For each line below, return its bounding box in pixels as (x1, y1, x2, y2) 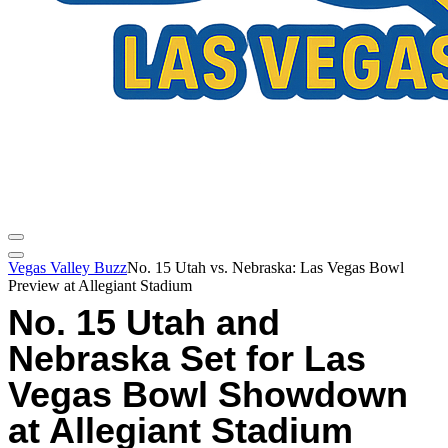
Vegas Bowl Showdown (8, 374, 408, 415)
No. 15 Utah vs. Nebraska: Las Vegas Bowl (127, 259, 404, 276)
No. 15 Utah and (8, 302, 280, 343)
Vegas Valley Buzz (8, 259, 127, 276)
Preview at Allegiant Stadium (8, 277, 192, 294)
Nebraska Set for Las (8, 338, 366, 379)
